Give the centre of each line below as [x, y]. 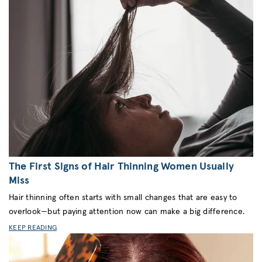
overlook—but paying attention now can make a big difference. [127, 212]
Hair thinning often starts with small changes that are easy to [123, 198]
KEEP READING [33, 228]
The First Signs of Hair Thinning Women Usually [121, 167]
